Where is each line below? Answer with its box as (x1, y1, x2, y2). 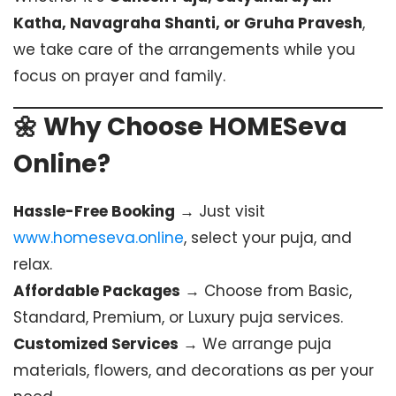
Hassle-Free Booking (13, 201, 175, 222)
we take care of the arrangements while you (13, 39, 355, 60)
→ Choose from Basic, (180, 280, 352, 301)
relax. (13, 254, 52, 275)
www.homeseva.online (13, 227, 184, 248)
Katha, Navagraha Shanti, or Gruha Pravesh (13, 12, 362, 34)
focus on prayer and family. (13, 65, 225, 87)
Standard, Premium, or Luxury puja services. (13, 307, 343, 328)
